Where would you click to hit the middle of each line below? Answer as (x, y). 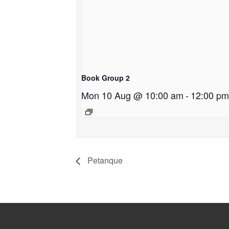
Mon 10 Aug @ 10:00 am (132, 95)
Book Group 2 (106, 77)
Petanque (104, 160)
